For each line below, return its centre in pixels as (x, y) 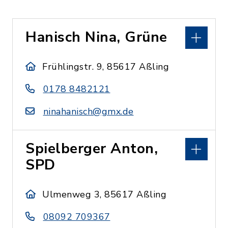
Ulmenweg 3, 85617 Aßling (105, 194)
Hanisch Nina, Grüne (96, 37)
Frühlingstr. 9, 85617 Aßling (106, 67)
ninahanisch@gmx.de (88, 111)
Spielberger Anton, (92, 149)
